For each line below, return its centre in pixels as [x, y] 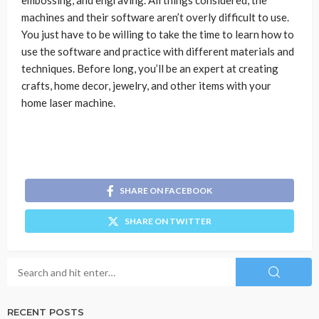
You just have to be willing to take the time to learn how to [158, 35]
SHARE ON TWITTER [168, 221]
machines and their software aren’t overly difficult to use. [155, 17]
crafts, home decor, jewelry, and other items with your [146, 86]
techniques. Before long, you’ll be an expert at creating [150, 69]
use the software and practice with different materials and [158, 52]
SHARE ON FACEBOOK [166, 191]
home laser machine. [68, 103]
